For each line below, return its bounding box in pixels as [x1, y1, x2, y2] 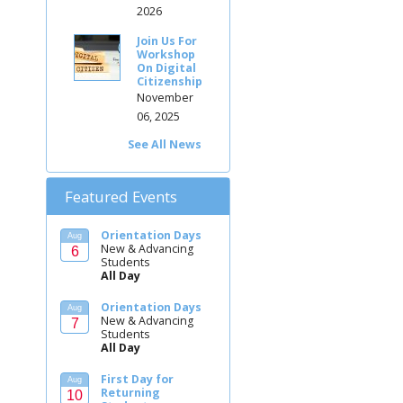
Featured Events [65, 185, 177, 207]
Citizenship [137, 73, 202, 89]
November [137, 89, 193, 105]
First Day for [101, 371, 174, 387]
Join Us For [137, 32, 197, 49]
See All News [128, 136, 201, 152]
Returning [101, 384, 160, 400]
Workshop [137, 46, 195, 62]
